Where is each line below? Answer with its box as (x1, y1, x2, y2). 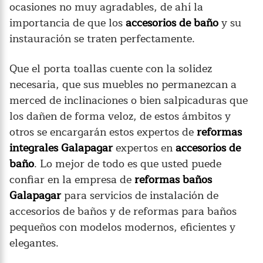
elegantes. (9, 234, 59, 252)
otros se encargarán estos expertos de (9, 123, 197, 141)
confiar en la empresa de (9, 170, 134, 188)
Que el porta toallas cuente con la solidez (9, 59, 212, 77)
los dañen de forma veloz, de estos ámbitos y (9, 107, 231, 125)
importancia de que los (9, 14, 126, 32)
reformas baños (134, 170, 212, 188)
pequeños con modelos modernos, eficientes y (9, 218, 235, 236)
